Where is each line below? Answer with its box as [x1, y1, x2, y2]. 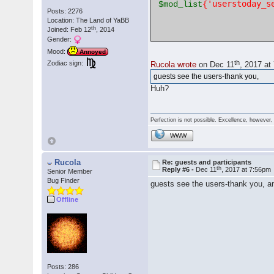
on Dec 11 [196, 60, 235, 70]
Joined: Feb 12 [47, 26, 92, 34]
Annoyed [80, 48, 106, 56]
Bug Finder [47, 177, 80, 185]
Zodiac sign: [47, 59, 84, 67]
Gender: [47, 35, 74, 43]
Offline [56, 195, 79, 203]
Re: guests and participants [162, 158, 252, 166]
